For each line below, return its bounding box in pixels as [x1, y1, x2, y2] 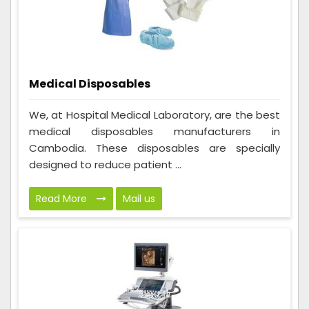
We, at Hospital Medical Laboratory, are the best [29, 108, 280, 123]
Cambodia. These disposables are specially [29, 141, 280, 156]
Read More [36, 192, 90, 206]
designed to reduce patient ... [29, 157, 181, 172]
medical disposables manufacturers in [29, 124, 280, 139]
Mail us [123, 192, 155, 206]
